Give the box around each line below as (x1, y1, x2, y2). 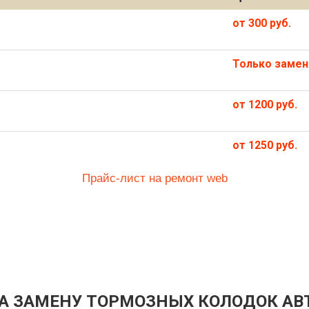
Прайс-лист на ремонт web (81, 172, 228, 185)
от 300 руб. (232, 17, 291, 30)
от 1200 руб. (232, 98, 297, 111)
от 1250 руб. (232, 139, 297, 152)
